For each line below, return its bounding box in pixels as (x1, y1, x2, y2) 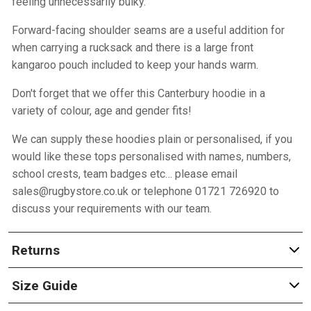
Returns (11, 242, 60, 258)
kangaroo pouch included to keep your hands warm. (11, 58, 258, 72)
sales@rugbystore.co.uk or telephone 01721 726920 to (11, 185, 279, 198)
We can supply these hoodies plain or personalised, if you (11, 133, 292, 146)
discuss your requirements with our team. (11, 202, 212, 215)
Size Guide (11, 277, 78, 294)
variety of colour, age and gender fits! (11, 104, 192, 117)
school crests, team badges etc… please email (11, 167, 237, 180)
